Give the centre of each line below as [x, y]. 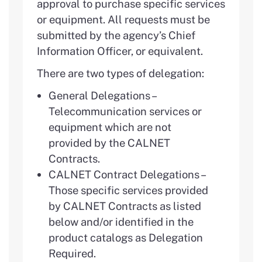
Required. [72, 253]
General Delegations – [102, 95]
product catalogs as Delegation [126, 237]
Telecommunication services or [125, 111]
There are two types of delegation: [120, 73]
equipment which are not [110, 127]
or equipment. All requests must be [123, 19]
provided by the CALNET [109, 142]
